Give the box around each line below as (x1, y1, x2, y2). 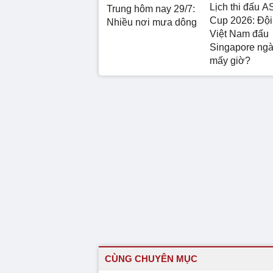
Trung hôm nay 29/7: (107, 3, 195, 14)
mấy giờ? (209, 55, 250, 66)
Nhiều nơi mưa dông (107, 16, 197, 27)
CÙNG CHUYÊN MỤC (105, 253, 197, 264)
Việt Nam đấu (209, 28, 269, 39)
